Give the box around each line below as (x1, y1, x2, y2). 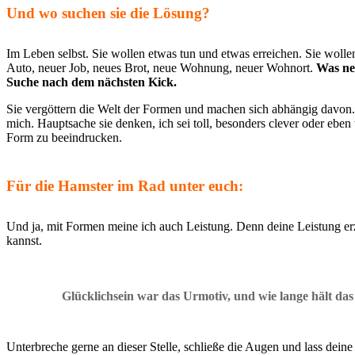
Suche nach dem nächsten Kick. (6, 74, 177, 89)
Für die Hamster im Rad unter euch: (6, 177, 243, 194)
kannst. (6, 233, 42, 247)
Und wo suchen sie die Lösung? (6, 4, 210, 21)
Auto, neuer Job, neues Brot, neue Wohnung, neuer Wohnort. (6, 60, 316, 74)
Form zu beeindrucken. (6, 130, 122, 144)
